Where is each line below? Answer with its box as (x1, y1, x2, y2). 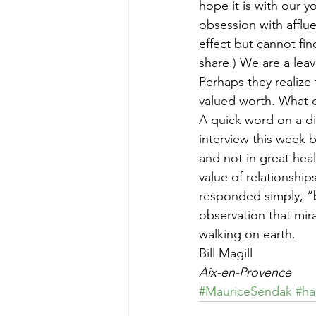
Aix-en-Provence (199, 265, 291, 280)
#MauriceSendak (199, 284, 292, 299)
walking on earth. (199, 226, 296, 242)
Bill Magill (199, 245, 253, 261)
